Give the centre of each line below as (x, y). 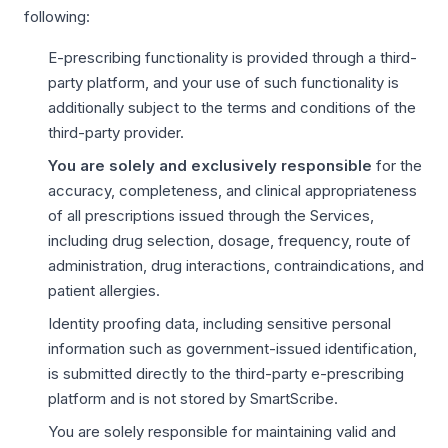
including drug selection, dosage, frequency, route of (229, 240)
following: (57, 16)
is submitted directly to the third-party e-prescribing (226, 373)
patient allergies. (104, 290)
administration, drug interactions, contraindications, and (236, 265)
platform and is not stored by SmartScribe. (193, 398)
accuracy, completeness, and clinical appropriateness (232, 190)
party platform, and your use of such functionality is (223, 82)
